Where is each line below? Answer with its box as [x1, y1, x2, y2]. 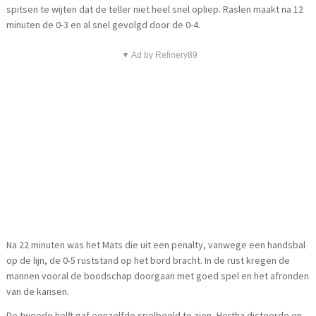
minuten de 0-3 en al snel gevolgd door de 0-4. [6, 18, 201, 31]
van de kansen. [6, 284, 70, 298]
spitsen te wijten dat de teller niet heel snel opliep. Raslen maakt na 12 [6, 2, 304, 16]
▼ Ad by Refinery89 [121, 49, 198, 60]
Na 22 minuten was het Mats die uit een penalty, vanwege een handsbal [6, 238, 306, 251]
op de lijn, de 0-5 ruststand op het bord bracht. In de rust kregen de [6, 253, 291, 267]
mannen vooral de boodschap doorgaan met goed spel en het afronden [6, 269, 310, 282]
